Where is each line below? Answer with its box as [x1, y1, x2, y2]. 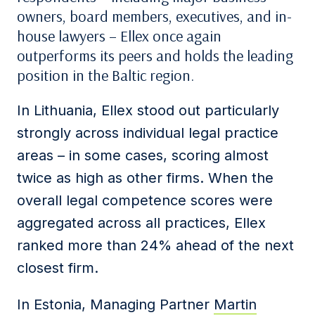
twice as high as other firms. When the [17, 169, 274, 186]
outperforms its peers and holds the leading [17, 46, 293, 65]
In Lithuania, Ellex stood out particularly [17, 102, 279, 119]
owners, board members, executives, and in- [17, 6, 292, 26]
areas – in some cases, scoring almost [17, 147, 269, 164]
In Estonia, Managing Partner [17, 296, 214, 313]
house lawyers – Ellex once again [17, 26, 221, 46]
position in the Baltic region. [17, 65, 194, 85]
